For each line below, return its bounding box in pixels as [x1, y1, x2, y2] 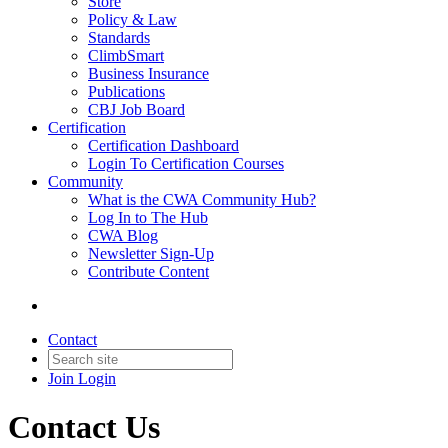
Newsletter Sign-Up [88, 245, 214, 262]
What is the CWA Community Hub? [88, 191, 316, 208]
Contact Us [8, 409, 160, 446]
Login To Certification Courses [88, 155, 284, 172]
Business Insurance [88, 65, 209, 82]
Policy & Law [88, 11, 177, 28]
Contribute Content [88, 263, 209, 280]
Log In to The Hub [88, 209, 208, 226]
